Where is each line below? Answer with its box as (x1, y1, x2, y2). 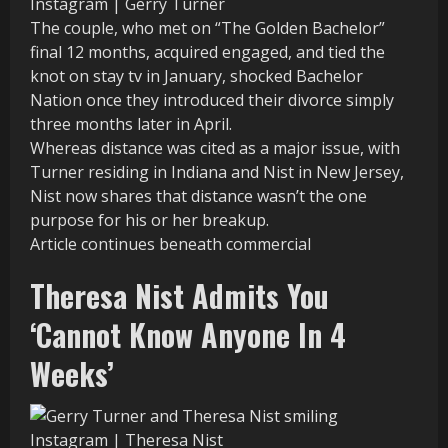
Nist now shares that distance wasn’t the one (30, 184, 367, 207)
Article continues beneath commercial (30, 232, 311, 255)
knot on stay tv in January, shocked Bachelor (30, 64, 363, 87)
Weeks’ (30, 350, 114, 396)
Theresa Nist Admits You (30, 272, 329, 318)
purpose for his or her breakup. (30, 208, 269, 231)
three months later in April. (30, 112, 232, 135)
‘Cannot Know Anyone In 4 (30, 311, 346, 357)
